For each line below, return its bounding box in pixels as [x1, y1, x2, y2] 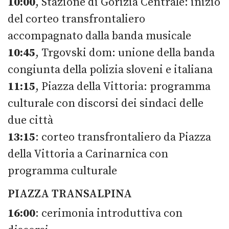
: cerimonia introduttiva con [35, 206, 182, 220]
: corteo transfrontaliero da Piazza [35, 130, 211, 144]
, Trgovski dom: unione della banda [35, 45, 215, 60]
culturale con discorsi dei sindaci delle [8, 96, 203, 110]
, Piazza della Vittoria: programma [35, 79, 211, 94]
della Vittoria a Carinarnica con [8, 147, 168, 161]
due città [8, 113, 53, 127]
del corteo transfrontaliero [8, 12, 145, 26]
